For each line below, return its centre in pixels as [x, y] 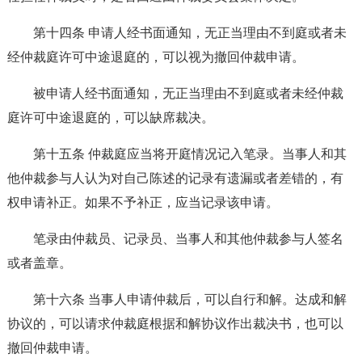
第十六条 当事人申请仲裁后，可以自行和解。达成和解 [189, 299]
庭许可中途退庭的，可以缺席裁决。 [110, 118]
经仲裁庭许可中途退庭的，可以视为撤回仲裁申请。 [156, 57]
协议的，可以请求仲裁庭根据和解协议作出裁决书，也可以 [175, 324]
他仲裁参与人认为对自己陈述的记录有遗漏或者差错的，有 [175, 178]
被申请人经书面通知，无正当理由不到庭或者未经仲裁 [188, 93]
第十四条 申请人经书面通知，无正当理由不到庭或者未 [189, 33]
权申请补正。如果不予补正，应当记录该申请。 [143, 202]
